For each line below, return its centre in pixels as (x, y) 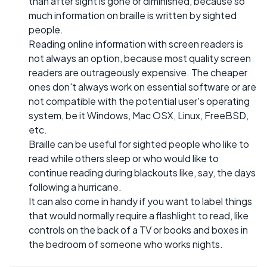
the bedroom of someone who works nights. (126, 244)
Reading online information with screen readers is (136, 44)
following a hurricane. (75, 187)
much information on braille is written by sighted (133, 15)
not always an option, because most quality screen (140, 58)
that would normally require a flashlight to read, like (139, 216)
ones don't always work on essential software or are (142, 87)
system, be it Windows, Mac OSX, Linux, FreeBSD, (139, 116)
